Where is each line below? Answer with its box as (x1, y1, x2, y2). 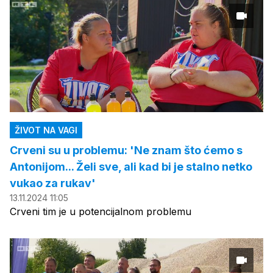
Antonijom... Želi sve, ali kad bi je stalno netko (10, 160, 252, 173)
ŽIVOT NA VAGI (15, 125, 77, 135)
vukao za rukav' (10, 177, 96, 190)
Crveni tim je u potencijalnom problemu (10, 205, 191, 218)
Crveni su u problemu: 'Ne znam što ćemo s (10, 144, 243, 157)
